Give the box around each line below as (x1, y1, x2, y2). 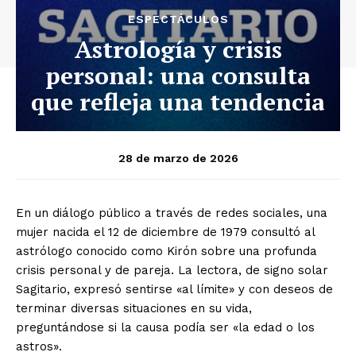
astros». (16, 339, 62, 354)
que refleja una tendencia (31, 86, 325, 118)
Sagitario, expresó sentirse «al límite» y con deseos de (16, 282, 333, 297)
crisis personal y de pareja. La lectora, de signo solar (16, 263, 328, 278)
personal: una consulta (45, 60, 311, 92)
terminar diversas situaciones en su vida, (16, 301, 252, 316)
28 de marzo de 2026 (118, 151, 238, 164)
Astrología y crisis (74, 33, 282, 66)
